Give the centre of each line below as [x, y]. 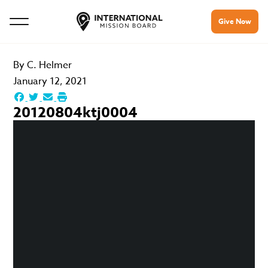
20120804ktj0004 [76, 113]
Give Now [235, 21]
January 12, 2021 [50, 81]
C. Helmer [50, 65]
